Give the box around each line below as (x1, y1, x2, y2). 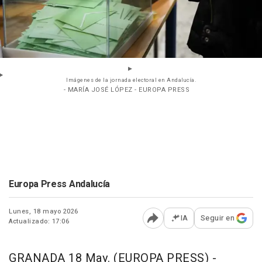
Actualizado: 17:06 (9, 216, 69, 227)
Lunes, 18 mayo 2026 (9, 206, 78, 217)
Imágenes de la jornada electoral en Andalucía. (66, 77, 196, 85)
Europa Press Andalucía (9, 177, 110, 192)
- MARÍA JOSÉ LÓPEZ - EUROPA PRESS (63, 85, 190, 95)
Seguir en (200, 212, 235, 224)
